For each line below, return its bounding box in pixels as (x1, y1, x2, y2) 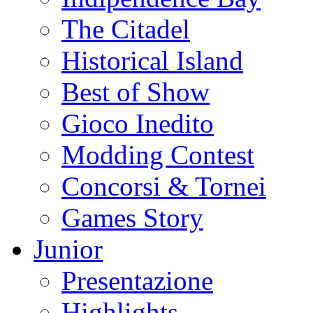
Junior (34, 234, 103, 264)
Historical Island (61, 45, 243, 75)
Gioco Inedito (61, 108, 214, 138)
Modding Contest (61, 140, 254, 170)
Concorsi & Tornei (61, 171, 266, 201)
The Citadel (61, 14, 190, 44)
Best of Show (61, 77, 210, 107)
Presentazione (61, 265, 213, 296)
